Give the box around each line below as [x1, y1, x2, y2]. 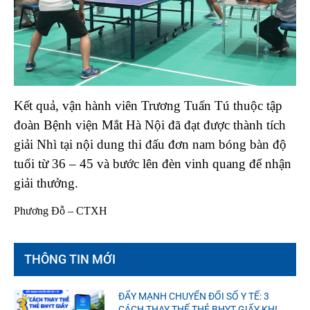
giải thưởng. [14, 175, 78, 190]
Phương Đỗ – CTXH [14, 205, 107, 217]
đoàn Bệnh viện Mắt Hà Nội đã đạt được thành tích [14, 117, 286, 132]
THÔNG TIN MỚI [24, 252, 116, 267]
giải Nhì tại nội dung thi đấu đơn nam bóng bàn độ [14, 136, 286, 152]
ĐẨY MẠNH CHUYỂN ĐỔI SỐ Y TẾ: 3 [118, 291, 269, 302]
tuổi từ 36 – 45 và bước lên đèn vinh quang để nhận [14, 156, 291, 171]
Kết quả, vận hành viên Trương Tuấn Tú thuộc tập [14, 98, 282, 113]
